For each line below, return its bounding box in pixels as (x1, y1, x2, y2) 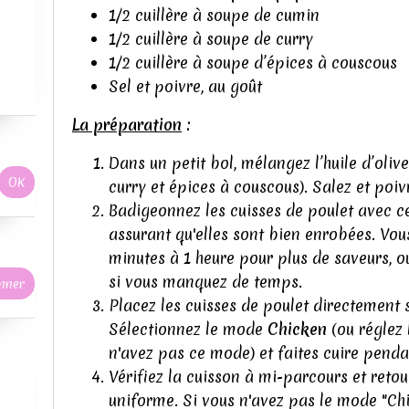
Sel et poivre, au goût (109, 76, 262, 97)
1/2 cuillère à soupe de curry (109, 28, 313, 49)
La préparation (72, 114, 182, 135)
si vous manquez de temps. (109, 271, 302, 292)
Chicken (267, 319, 327, 340)
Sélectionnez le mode (109, 319, 267, 340)
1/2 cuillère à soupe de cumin (109, 5, 320, 26)
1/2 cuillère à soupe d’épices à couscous (109, 52, 397, 73)
